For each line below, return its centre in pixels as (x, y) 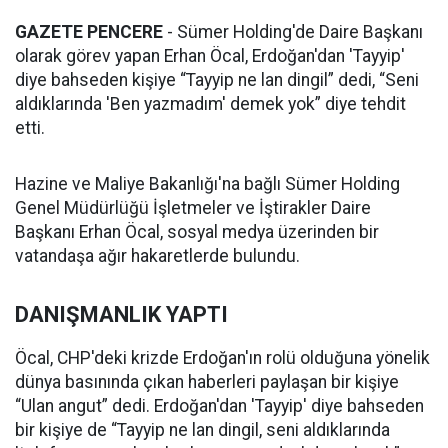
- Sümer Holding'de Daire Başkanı (293, 32)
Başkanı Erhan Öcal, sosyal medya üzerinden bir (197, 232)
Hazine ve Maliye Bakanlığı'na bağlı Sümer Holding (207, 184)
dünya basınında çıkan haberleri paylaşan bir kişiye (207, 382)
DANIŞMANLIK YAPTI (121, 315)
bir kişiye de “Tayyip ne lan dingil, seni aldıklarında (202, 430)
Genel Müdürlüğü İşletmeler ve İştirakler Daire (193, 208)
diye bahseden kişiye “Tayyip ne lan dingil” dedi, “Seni (217, 80)
